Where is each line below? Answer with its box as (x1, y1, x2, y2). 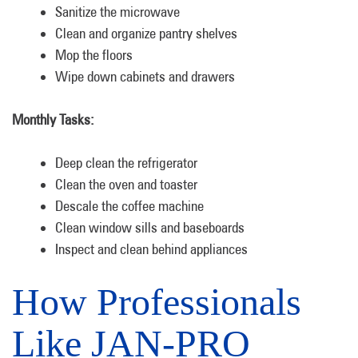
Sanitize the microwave (55, 3, 180, 20)
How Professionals (12, 280, 301, 323)
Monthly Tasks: (12, 111, 94, 128)
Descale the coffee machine (55, 197, 204, 214)
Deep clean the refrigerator (55, 154, 197, 171)
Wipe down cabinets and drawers (55, 68, 235, 85)
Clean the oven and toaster (55, 176, 197, 193)
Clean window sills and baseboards (55, 219, 245, 236)
